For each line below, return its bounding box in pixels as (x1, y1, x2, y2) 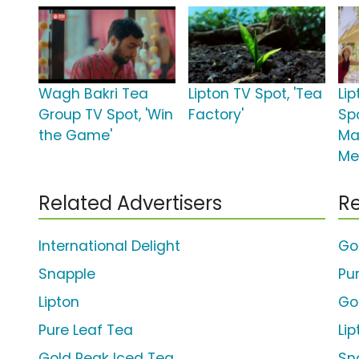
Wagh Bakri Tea (38, 84, 148, 104)
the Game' (38, 126, 112, 146)
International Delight (38, 236, 180, 256)
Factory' (188, 105, 244, 125)
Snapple (38, 264, 95, 284)
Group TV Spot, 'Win (38, 105, 173, 125)
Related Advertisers (38, 190, 222, 217)
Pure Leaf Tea (38, 321, 133, 341)
